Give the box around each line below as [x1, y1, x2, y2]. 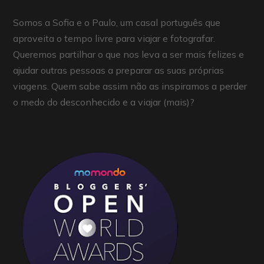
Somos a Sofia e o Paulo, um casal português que [13, 16, 221, 29]
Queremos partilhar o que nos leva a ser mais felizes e [13, 48, 245, 61]
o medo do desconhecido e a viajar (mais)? [13, 96, 195, 108]
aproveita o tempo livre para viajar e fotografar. [13, 32, 216, 45]
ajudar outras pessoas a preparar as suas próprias [13, 64, 225, 77]
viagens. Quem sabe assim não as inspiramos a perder [13, 80, 247, 93]
